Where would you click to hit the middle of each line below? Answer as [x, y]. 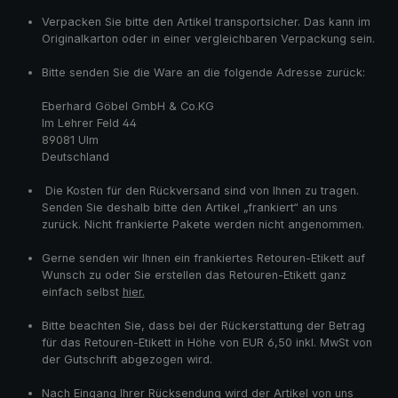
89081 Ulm [70, 140]
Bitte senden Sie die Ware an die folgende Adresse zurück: [203, 73]
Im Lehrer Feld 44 [89, 123]
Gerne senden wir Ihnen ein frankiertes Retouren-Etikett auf [203, 259]
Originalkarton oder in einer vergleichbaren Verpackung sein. [208, 39]
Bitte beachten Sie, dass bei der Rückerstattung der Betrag [203, 326]
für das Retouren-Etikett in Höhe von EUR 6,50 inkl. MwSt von [207, 343]
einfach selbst [82, 292]
